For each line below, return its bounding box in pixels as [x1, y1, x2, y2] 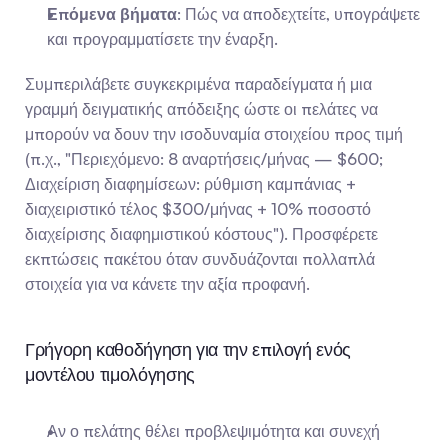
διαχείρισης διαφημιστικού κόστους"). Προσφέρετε [25, 224, 378, 244]
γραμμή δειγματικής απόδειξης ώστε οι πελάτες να [25, 99, 378, 119]
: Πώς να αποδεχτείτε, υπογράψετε [177, 4, 420, 24]
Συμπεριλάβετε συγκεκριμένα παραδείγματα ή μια [25, 74, 372, 94]
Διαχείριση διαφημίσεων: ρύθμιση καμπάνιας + [25, 174, 356, 194]
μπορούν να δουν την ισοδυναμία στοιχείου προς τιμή [25, 124, 403, 144]
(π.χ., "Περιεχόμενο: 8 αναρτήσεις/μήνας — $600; [25, 149, 383, 169]
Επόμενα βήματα [47, 4, 177, 24]
